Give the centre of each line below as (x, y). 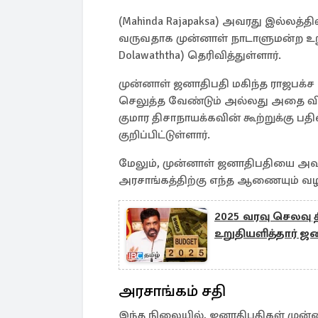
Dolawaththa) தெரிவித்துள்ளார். (200, 55)
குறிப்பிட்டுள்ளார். (164, 135)
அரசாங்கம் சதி (174, 291)
